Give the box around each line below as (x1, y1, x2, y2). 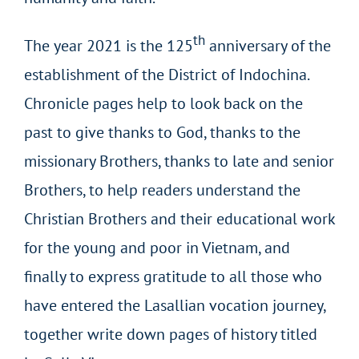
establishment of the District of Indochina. (24, 63, 309, 85)
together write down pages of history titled (24, 323, 317, 345)
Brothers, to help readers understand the (24, 179, 301, 200)
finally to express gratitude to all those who (24, 265, 322, 287)
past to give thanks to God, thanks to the (24, 121, 301, 143)
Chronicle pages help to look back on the (24, 92, 303, 114)
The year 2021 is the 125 (24, 34, 193, 56)
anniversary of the (205, 34, 331, 56)
